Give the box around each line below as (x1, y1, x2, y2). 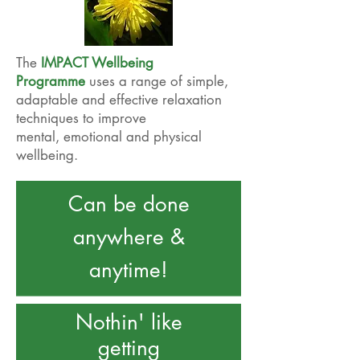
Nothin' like (75, 309, 182, 336)
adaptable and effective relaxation (16, 91, 222, 108)
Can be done (67, 190, 190, 218)
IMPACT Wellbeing (41, 54, 153, 72)
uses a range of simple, (85, 72, 228, 90)
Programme (16, 72, 85, 90)
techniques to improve (16, 109, 146, 127)
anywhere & (72, 223, 185, 251)
